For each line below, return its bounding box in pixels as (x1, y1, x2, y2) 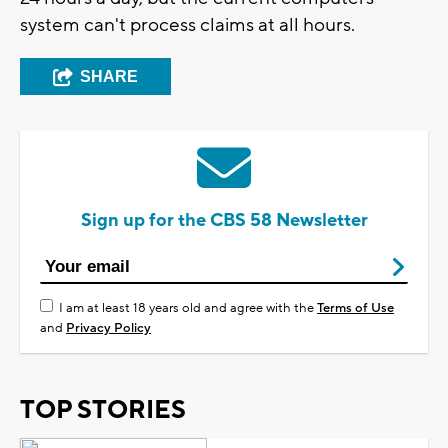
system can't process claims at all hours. (20, 12, 355, 37)
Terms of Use (317, 299, 394, 316)
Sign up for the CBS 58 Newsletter (80, 208, 368, 232)
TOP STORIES (20, 393, 186, 426)
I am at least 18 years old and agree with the (59, 299, 317, 316)
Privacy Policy (66, 319, 151, 336)
